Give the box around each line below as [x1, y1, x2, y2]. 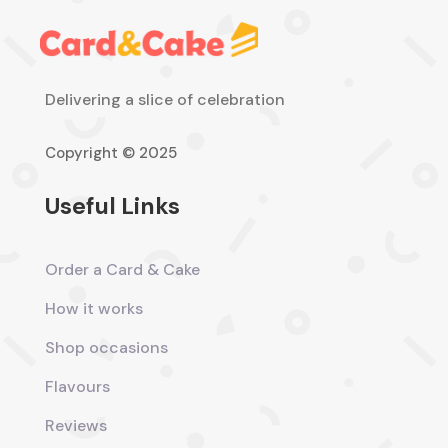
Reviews [44, 415, 107, 437]
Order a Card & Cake [44, 259, 200, 281]
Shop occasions [44, 337, 168, 359]
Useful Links [44, 191, 180, 222]
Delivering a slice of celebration [44, 89, 285, 111]
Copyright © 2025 [44, 143, 177, 164]
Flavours [44, 376, 110, 398]
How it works [44, 298, 143, 320]
